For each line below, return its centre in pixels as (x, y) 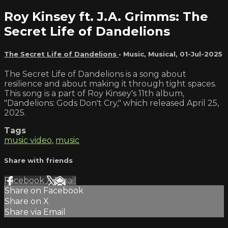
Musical (162, 54)
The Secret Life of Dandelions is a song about (95, 74)
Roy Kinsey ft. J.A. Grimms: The (106, 16)
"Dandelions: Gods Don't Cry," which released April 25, (111, 103)
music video (28, 140)
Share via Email (35, 212)
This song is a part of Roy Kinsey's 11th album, (94, 93)
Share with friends (38, 161)
